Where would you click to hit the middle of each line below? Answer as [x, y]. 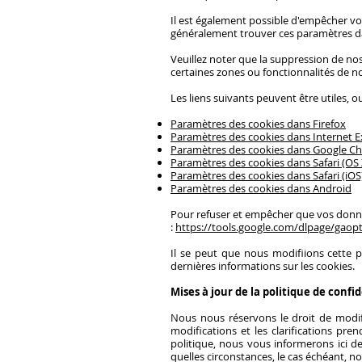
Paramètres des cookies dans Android [261, 188]
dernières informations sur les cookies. [263, 266]
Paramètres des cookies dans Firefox [258, 124]
